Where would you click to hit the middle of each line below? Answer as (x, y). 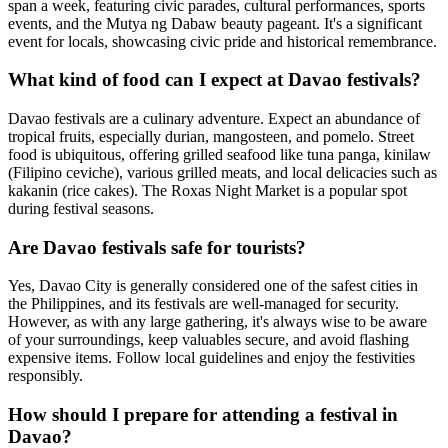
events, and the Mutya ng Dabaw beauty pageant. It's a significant (215, 23)
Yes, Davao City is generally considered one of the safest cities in (213, 286)
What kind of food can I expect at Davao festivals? (214, 80)
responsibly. (45, 376)
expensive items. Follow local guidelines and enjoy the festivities (211, 358)
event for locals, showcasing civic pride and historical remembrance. (222, 41)
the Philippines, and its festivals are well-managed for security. (203, 304)
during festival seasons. (81, 208)
